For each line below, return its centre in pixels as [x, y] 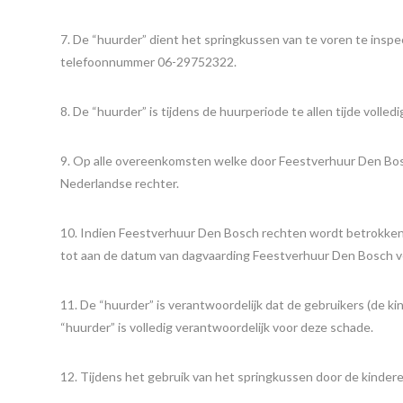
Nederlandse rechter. [120, 183]
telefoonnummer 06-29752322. [149, 61]
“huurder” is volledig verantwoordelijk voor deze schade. [217, 327]
